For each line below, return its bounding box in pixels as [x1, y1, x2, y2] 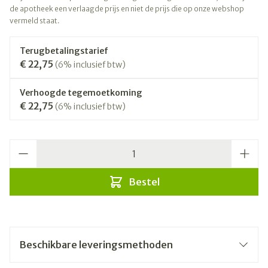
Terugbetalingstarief [20, 45, 108, 56]
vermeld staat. [10, 16, 60, 25]
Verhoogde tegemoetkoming [20, 87, 142, 98]
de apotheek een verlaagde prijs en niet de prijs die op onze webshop [10, 4, 244, 13]
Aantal [9, 139, 39, 151]
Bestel [129, 176, 160, 188]
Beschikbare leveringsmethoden [20, 239, 173, 251]
